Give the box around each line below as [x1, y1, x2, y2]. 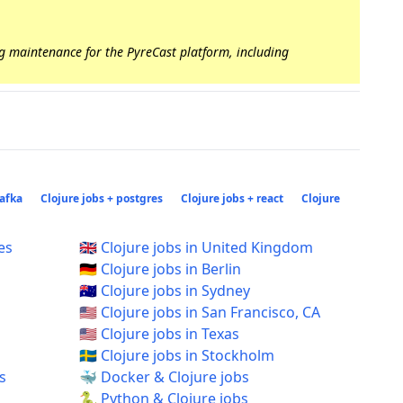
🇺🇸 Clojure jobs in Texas [79, 324, 239, 344]
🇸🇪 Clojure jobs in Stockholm [79, 345, 274, 365]
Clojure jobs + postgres [40, 191, 163, 206]
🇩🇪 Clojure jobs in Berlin [79, 259, 241, 279]
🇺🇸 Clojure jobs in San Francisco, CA [79, 302, 320, 322]
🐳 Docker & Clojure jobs [79, 367, 249, 387]
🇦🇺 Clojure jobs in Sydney [79, 281, 250, 300]
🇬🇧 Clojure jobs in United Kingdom [79, 237, 313, 257]
